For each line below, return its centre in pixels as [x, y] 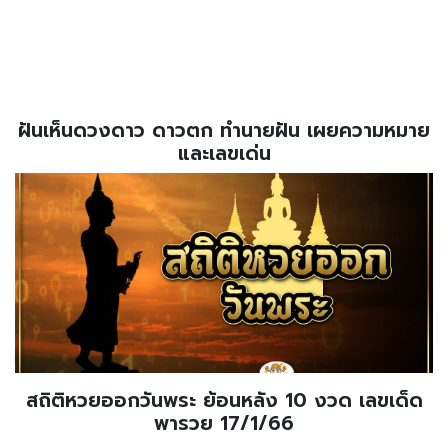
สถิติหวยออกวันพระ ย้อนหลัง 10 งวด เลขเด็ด [224, 401]
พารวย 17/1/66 [224, 424]
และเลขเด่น [224, 154]
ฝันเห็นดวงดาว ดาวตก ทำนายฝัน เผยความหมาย [224, 131]
